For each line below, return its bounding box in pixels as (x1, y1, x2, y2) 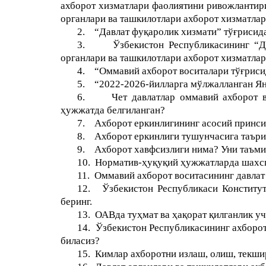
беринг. (61, 196, 92, 207)
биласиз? (61, 235, 100, 246)
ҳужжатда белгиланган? (61, 104, 165, 116)
